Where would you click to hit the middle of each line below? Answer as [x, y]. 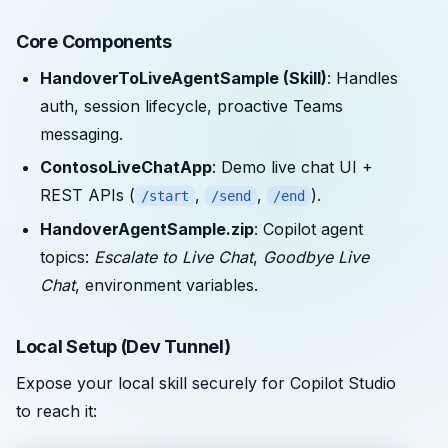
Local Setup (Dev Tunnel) [123, 346]
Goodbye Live [316, 256]
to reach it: [56, 410]
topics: [67, 256]
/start [165, 196]
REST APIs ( [87, 195]
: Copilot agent [308, 228]
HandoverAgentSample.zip [147, 228]
